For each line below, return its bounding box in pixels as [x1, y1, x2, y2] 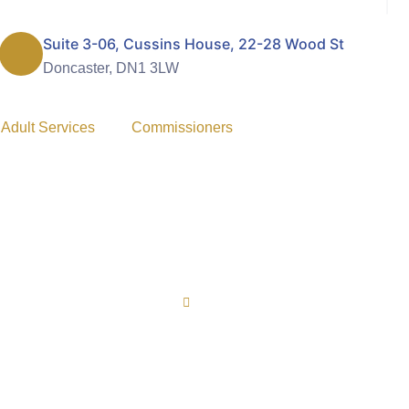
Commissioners [131, 120, 233, 135]
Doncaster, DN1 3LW [42, 60, 179, 76]
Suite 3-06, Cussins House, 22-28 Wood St [42, 35, 344, 53]
